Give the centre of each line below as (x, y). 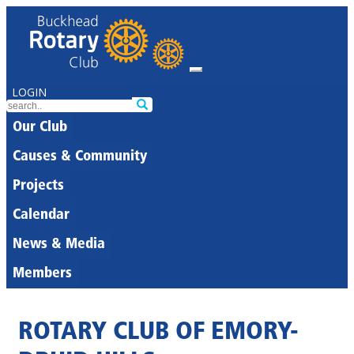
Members (42, 274)
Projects (38, 186)
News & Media (59, 245)
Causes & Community (80, 157)
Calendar (41, 215)
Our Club (40, 128)
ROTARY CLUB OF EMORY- (158, 333)
